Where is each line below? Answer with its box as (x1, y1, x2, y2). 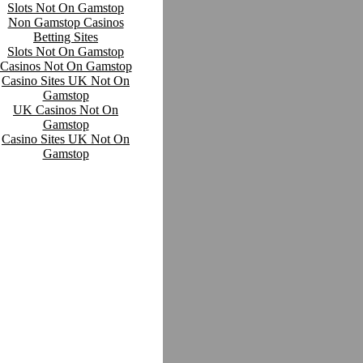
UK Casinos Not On (13, 103, 118, 117)
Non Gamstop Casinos (7, 15, 124, 30)
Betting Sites (33, 30, 98, 45)
